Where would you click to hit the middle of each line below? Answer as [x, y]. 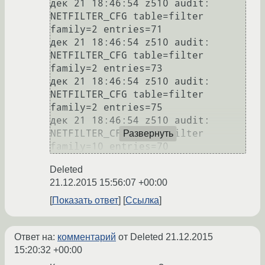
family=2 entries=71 [106, 30]
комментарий [87, 237]
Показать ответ [85, 201]
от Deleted [141, 237]
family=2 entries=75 [106, 108]
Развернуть [148, 133]
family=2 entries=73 [106, 69]
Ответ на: [36, 237]
